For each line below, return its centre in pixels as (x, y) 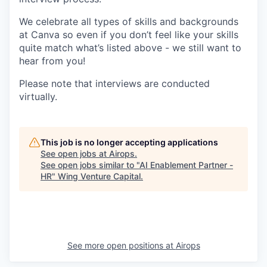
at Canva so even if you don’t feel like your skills (129, 35)
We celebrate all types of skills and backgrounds (129, 22)
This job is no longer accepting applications (129, 142)
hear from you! (52, 61)
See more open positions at (121, 246)
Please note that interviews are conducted (114, 84)
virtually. (38, 97)
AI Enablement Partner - (186, 165)
